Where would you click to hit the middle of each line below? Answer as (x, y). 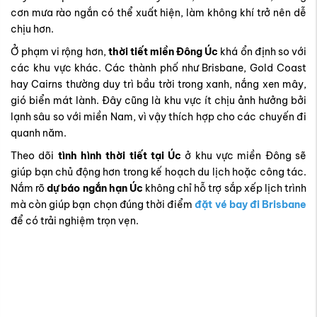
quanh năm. (39, 22)
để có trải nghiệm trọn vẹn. (75, 110)
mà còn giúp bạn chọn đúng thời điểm (103, 94)
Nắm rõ (29, 77)
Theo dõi (34, 45)
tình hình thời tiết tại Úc (120, 45)
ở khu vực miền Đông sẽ (244, 45)
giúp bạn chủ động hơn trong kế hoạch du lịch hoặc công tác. (158, 61)
